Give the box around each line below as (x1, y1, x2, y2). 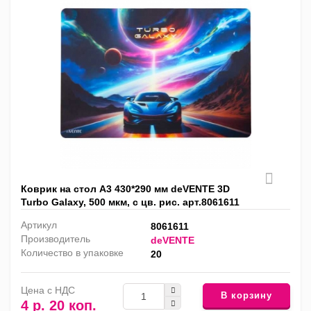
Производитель (21, 233, 90, 245)
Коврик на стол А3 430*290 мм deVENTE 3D (21, 183, 230, 195)
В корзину (221, 289, 272, 301)
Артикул (21, 219, 57, 231)
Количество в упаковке (21, 247, 124, 259)
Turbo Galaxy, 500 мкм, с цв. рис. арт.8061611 (21, 196, 239, 208)
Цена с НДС (21, 285, 75, 296)
